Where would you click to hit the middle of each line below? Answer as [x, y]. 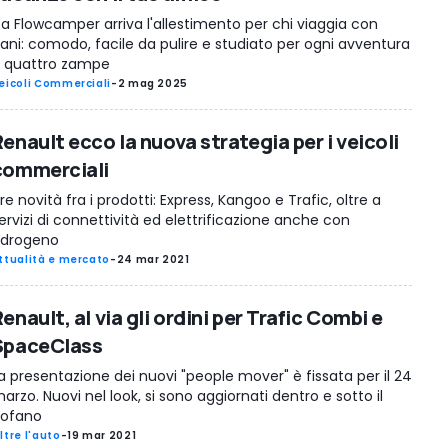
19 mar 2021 [102, 436]
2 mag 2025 [153, 83]
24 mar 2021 [153, 259]
